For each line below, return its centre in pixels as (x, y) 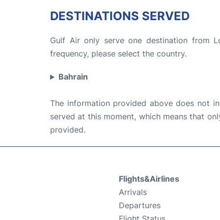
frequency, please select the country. (118, 54)
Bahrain (73, 77)
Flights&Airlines (149, 179)
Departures (140, 206)
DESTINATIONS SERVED (120, 16)
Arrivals (133, 192)
